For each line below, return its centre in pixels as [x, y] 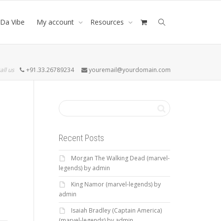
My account [56, 22]
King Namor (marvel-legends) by [116, 184]
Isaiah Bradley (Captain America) [116, 210]
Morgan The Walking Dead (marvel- [120, 158]
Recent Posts [81, 138]
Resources [108, 22]
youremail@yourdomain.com [129, 70]
